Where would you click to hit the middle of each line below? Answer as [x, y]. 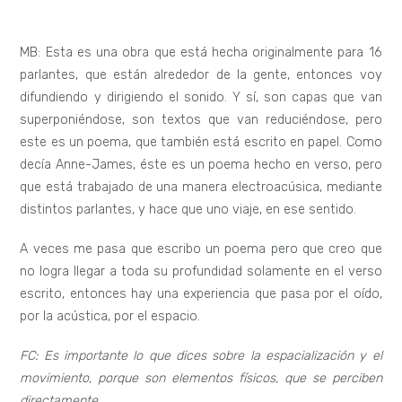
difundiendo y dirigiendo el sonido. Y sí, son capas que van [201, 98]
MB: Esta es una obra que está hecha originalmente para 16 [201, 53]
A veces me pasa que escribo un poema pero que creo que [201, 249]
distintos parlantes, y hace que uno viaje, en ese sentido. [188, 210]
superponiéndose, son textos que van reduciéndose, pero [201, 120]
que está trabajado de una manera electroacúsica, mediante [201, 188]
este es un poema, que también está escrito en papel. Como [201, 143]
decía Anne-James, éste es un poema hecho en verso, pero [201, 165]
